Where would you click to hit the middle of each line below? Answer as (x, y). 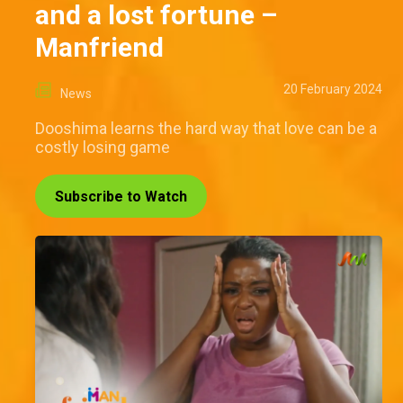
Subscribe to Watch (121, 197)
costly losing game (103, 148)
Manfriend (99, 48)
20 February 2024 (333, 90)
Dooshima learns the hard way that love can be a (206, 129)
